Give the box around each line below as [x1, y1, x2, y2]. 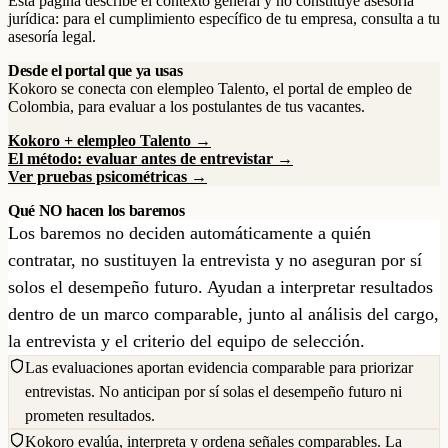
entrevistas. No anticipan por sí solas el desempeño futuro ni [25, 383, 402, 400]
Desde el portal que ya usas [8, 62, 183, 79]
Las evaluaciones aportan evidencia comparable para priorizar [25, 359, 413, 376]
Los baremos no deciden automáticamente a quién [8, 223, 371, 243]
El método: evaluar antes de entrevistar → [8, 150, 293, 167]
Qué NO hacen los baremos [8, 202, 185, 219]
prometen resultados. [25, 407, 155, 424]
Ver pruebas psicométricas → [8, 168, 207, 185]
